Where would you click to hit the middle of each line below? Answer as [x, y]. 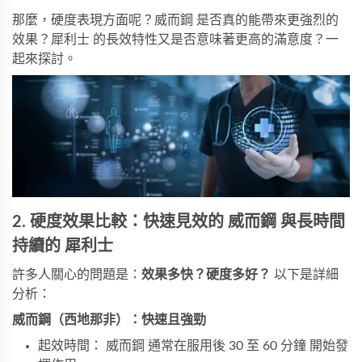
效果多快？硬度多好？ [206, 275]
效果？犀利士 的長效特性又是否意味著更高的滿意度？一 [175, 40]
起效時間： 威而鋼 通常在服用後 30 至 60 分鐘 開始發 [193, 346]
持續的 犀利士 [63, 247]
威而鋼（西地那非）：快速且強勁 [109, 320]
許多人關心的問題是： [77, 275]
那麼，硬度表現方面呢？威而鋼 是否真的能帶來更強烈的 [175, 21]
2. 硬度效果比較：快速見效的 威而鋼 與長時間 [179, 223]
